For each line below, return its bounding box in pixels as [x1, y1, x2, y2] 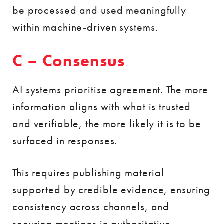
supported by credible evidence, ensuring [12, 182, 211, 197]
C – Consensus [12, 50, 125, 71]
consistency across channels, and [12, 199, 170, 214]
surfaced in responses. [12, 133, 118, 148]
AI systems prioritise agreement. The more [12, 82, 209, 97]
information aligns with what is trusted [12, 99, 191, 114]
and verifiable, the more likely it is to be [12, 116, 201, 131]
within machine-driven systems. [12, 19, 158, 34]
